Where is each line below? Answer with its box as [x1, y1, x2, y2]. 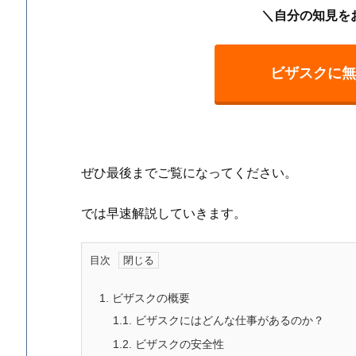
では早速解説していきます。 [81, 206, 246, 220]
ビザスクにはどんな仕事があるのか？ [132, 313, 324, 327]
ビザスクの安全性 [132, 337, 224, 350]
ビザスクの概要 [109, 291, 190, 304]
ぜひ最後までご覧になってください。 [81, 165, 297, 180]
